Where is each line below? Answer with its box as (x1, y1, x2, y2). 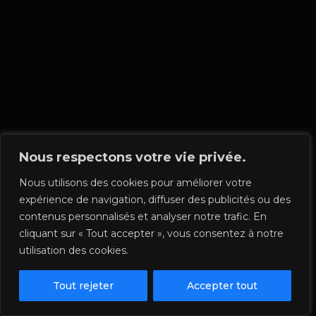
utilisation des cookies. (19, 244, 128, 257)
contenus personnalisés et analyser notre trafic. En (19, 210, 267, 223)
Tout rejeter (53, 279, 114, 292)
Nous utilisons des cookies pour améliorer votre (19, 176, 252, 189)
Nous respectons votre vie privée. (19, 150, 246, 165)
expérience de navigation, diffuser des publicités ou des (19, 193, 291, 206)
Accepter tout (187, 279, 257, 292)
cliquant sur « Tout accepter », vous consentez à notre (19, 227, 284, 240)
